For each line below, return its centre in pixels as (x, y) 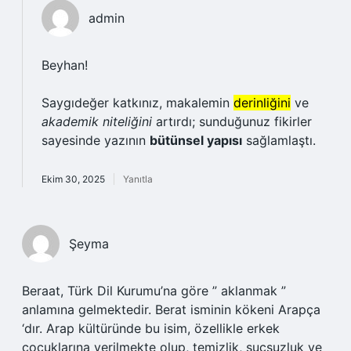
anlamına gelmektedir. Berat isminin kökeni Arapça (171, 309)
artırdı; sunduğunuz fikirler (232, 121)
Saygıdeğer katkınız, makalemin (138, 103)
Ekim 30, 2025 (73, 179)
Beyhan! (65, 65)
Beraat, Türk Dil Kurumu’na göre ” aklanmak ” (154, 291)
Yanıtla (138, 179)
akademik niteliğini (97, 121)
